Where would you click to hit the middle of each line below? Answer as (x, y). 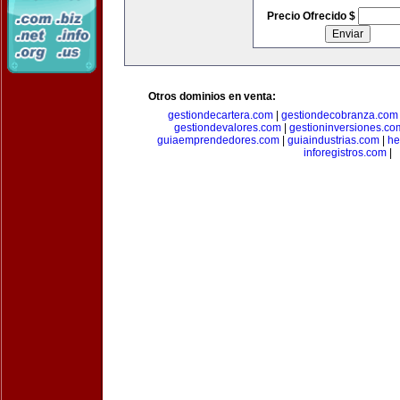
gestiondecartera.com (220, 115)
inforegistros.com (345, 153)
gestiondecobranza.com (339, 115)
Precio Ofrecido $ (312, 16)
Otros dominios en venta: (212, 96)
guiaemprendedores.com (218, 140)
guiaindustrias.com (333, 140)
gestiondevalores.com (227, 128)
